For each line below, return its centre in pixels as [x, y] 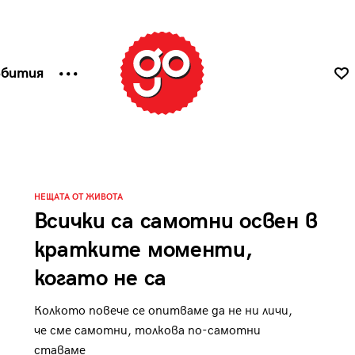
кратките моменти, [143, 250]
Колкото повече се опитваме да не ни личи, [163, 311]
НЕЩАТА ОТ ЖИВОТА [78, 197]
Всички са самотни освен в [176, 221]
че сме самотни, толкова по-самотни [147, 331]
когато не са [100, 279]
